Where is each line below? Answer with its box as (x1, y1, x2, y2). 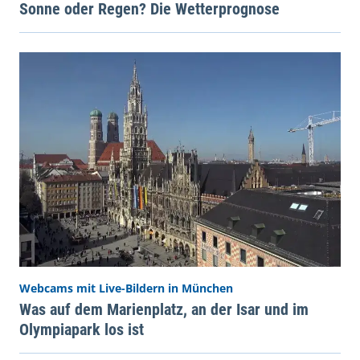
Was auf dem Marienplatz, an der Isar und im (19, 299, 309, 319)
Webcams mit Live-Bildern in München (19, 280, 233, 296)
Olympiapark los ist (19, 319, 144, 339)
